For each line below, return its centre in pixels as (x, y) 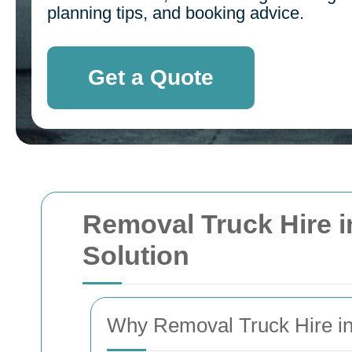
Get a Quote (151, 77)
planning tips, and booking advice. (176, 13)
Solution (136, 255)
